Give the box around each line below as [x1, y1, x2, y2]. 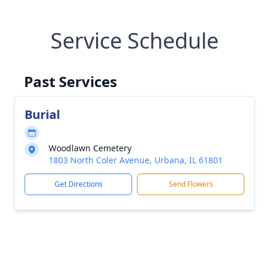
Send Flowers [168, 179, 213, 189]
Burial [25, 106, 60, 122]
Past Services [24, 71, 117, 91]
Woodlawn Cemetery [49, 142, 131, 154]
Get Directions [54, 179, 103, 189]
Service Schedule [50, 26, 219, 55]
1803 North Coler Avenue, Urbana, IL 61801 [49, 154, 223, 166]
